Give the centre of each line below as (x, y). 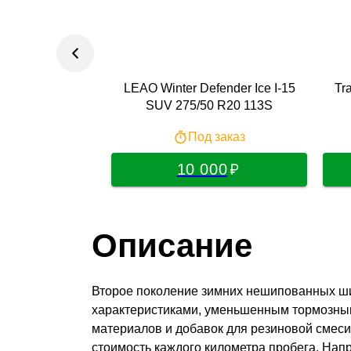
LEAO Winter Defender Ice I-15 (209, 88)
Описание (172, 245)
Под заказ (217, 137)
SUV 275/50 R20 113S (209, 105)
